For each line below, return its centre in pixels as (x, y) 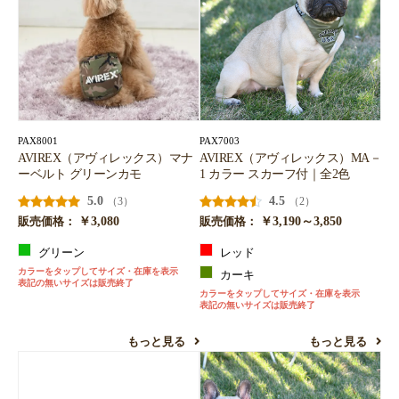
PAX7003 (220, 141)
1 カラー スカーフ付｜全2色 (275, 174)
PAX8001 (38, 141)
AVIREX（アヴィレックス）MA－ (290, 158)
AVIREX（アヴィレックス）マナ (106, 158)
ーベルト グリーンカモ (80, 174)
